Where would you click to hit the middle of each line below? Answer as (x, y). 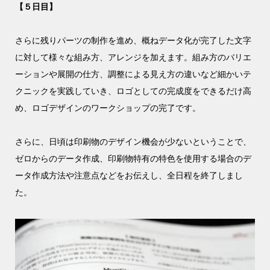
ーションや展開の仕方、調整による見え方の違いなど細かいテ (133, 74)
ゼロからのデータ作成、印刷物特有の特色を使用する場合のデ (133, 158)
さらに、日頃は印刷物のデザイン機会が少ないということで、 (133, 141)
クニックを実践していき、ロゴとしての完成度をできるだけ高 (133, 91)
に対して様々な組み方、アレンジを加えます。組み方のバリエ (133, 57)
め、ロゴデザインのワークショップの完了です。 (108, 108)
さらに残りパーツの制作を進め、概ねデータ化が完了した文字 (133, 40)
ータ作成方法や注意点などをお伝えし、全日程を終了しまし (129, 175)
